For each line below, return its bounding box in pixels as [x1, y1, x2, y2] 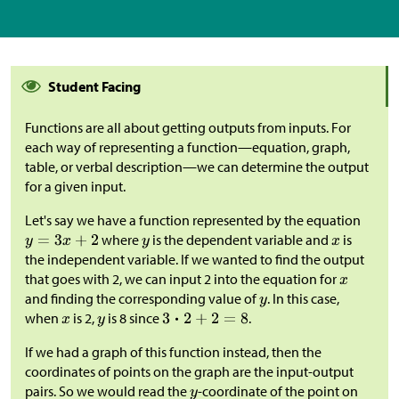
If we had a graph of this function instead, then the [25, 342, 322, 361]
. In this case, [266, 289, 339, 307]
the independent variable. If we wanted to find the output [25, 249, 364, 268]
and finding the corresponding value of [25, 289, 259, 307]
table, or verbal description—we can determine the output [25, 157, 369, 175]
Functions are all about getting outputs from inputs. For [25, 118, 351, 136]
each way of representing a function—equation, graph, [25, 137, 350, 156]
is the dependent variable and [150, 230, 332, 248]
